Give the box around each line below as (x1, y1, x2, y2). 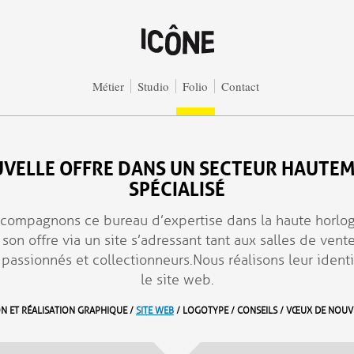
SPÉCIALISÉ (129, 171, 225, 201)
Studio (137, 78, 169, 94)
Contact (220, 78, 259, 94)
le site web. (140, 271, 214, 288)
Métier (92, 78, 124, 94)
